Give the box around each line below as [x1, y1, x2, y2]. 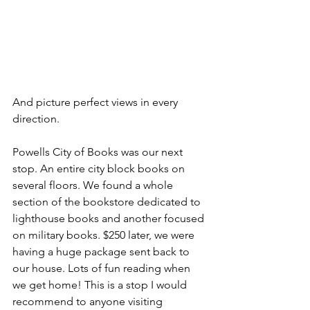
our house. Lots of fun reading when [12, 262, 193, 275]
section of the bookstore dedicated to [12, 195, 203, 208]
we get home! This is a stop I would [12, 278, 190, 291]
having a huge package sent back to [12, 245, 192, 258]
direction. [12, 112, 60, 125]
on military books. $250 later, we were [12, 228, 197, 241]
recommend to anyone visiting [12, 295, 165, 308]
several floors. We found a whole [12, 179, 176, 192]
